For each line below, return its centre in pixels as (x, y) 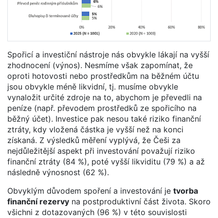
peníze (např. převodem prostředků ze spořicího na (102, 108)
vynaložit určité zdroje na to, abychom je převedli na (105, 97)
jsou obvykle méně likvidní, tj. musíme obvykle (93, 86)
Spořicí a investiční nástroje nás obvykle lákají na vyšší (108, 54)
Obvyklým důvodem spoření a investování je (90, 191)
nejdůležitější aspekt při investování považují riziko (101, 151)
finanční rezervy (38, 201)
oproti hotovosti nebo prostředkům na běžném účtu (103, 76)
